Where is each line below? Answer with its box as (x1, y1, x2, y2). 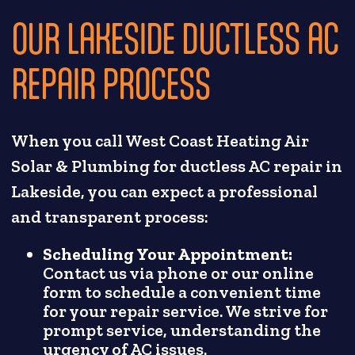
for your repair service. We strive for (43, 300, 329, 322)
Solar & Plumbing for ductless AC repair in (11, 155, 343, 177)
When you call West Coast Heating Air (11, 130, 310, 151)
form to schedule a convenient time (43, 281, 322, 303)
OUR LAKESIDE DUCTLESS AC (11, 15, 339, 61)
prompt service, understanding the (43, 319, 322, 341)
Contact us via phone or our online (43, 262, 315, 284)
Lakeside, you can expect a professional (11, 181, 319, 202)
